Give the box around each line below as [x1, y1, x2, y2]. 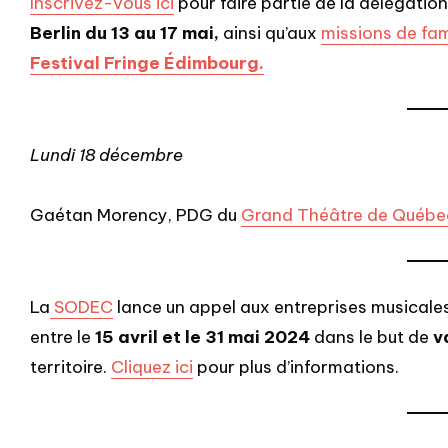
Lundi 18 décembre [30, 143, 183, 166]
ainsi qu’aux [219, 21, 321, 44]
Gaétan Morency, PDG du [30, 203, 241, 226]
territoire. [30, 355, 111, 378]
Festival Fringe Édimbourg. [30, 51, 264, 74]
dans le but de [314, 325, 433, 348]
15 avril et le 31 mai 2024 [91, 325, 314, 348]
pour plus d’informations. [193, 355, 399, 378]
